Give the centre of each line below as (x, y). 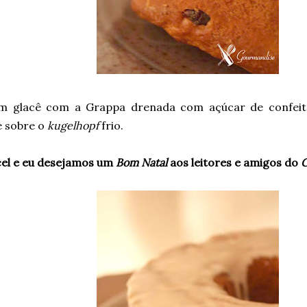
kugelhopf (73, 125)
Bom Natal (142, 162)
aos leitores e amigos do (234, 162)
